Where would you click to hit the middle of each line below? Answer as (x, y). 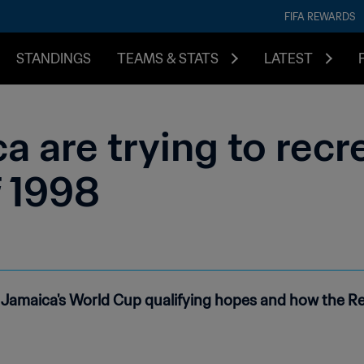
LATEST (288, 58)
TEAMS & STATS (168, 58)
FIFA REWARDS (320, 16)
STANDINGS (54, 58)
